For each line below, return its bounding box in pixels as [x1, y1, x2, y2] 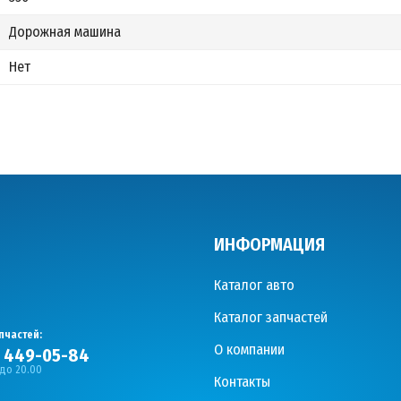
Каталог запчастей [214, 309, 328, 326]
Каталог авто [214, 277, 294, 294]
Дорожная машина [9, 23, 121, 40]
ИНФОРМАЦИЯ [214, 234, 325, 255]
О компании [214, 341, 285, 358]
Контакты [214, 373, 270, 390]
